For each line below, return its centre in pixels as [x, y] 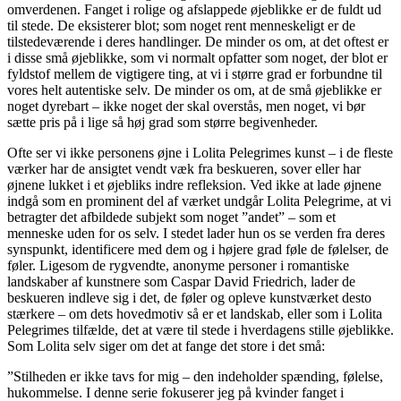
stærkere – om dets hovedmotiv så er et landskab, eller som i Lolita [195, 313]
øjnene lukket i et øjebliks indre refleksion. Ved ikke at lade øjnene [194, 184]
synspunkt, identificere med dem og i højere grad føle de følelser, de [198, 249]
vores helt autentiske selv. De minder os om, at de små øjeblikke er [194, 90]
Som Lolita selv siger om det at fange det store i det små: [166, 346]
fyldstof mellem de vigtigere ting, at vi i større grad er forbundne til [195, 73]
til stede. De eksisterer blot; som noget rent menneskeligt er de [181, 25]
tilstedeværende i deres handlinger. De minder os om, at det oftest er [198, 41]
